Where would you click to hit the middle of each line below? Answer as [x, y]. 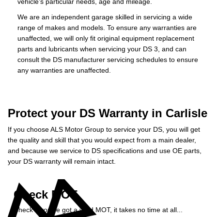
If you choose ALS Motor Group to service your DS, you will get [104, 129]
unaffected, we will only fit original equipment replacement [106, 38]
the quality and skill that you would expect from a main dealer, [102, 140]
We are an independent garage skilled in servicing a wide [105, 17]
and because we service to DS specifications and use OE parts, [105, 151]
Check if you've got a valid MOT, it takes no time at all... [98, 210]
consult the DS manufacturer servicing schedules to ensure [108, 60]
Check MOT [46, 194]
